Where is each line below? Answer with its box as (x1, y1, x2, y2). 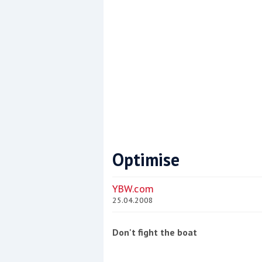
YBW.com (112, 183, 154, 195)
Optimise (112, 148, 180, 171)
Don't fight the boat (112, 226, 197, 238)
